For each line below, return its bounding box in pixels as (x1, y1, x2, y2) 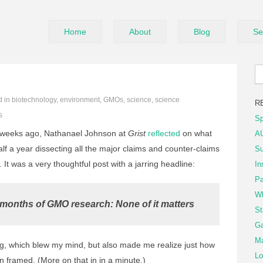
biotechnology (12, 96, 56, 104)
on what (180, 129, 212, 138)
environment (60, 96, 100, 104)
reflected (148, 129, 180, 138)
